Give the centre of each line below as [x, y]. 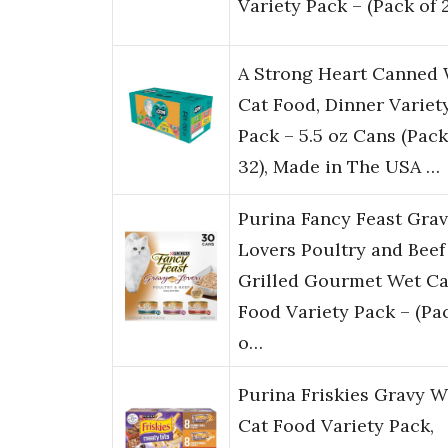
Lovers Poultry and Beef [341, 250]
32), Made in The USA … [339, 167]
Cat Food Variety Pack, [336, 426]
